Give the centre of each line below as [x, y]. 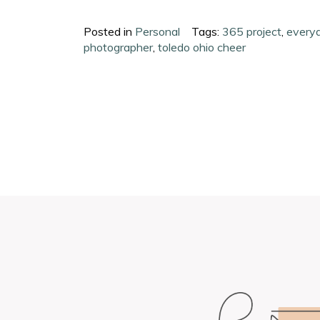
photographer [119, 47]
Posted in [110, 31]
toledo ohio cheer [202, 47]
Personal [158, 31]
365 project [252, 31]
